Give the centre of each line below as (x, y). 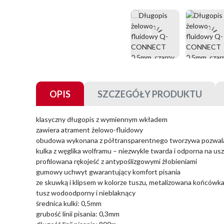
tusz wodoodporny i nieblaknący (86, 193)
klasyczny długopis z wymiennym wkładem (102, 119)
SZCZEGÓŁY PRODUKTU (150, 94)
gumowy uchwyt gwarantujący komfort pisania (108, 172)
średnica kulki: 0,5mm (69, 203)
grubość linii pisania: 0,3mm (78, 214)
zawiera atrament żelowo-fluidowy (89, 130)
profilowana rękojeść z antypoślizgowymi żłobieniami (116, 161)
